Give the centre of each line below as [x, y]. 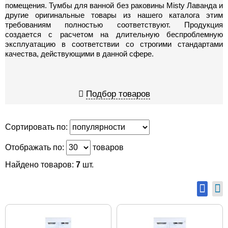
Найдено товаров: [40, 165]
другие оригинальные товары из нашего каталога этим [114, 15]
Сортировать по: [36, 127]
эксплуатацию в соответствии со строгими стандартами [114, 44]
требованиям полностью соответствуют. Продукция [114, 25]
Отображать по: [35, 147]
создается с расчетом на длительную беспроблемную [114, 34]
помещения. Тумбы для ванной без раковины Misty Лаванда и [114, 5]
